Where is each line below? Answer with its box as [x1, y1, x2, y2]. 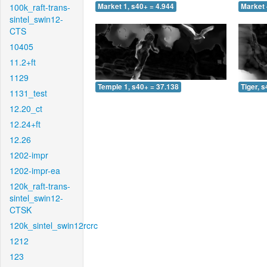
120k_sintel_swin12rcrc [10, 219, 98, 231]
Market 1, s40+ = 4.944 [98, 1, 174, 12]
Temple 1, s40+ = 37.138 [98, 81, 179, 92]
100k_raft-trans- [10, 1, 70, 13]
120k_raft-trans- [10, 180, 70, 192]
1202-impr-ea [10, 164, 60, 176]
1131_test [10, 87, 47, 99]
